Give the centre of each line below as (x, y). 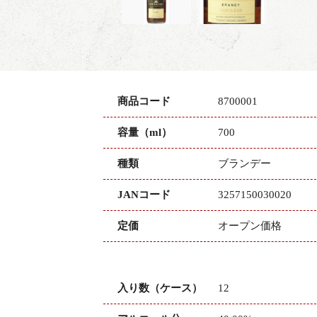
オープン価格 (250, 226)
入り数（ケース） (160, 288)
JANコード (144, 195)
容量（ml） (145, 133)
